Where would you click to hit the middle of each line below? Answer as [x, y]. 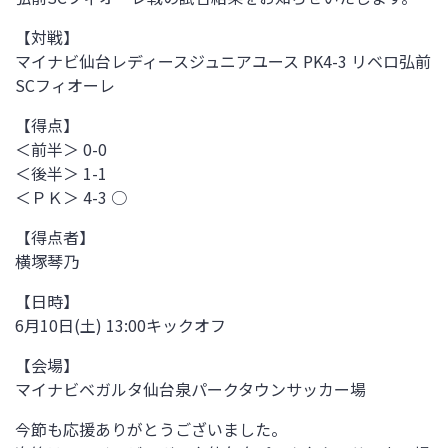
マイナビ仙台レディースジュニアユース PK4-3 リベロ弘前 [223, 60]
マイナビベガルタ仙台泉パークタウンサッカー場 [190, 388]
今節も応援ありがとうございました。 [151, 428]
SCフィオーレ [65, 84]
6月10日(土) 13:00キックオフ [120, 324]
